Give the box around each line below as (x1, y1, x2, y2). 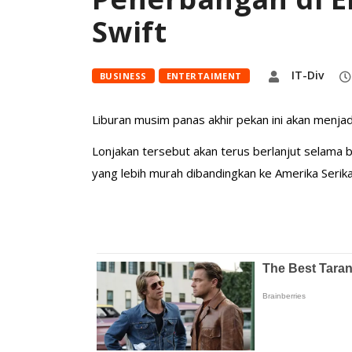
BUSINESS (100, 70, 147, 82)
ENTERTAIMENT (166, 70, 242, 82)
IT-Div (291, 68, 324, 82)
